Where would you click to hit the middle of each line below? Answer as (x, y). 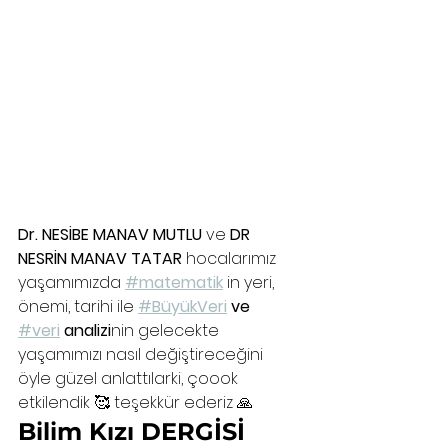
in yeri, (250, 283)
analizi (85, 331)
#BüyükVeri (182, 307)
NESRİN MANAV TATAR (102, 259)
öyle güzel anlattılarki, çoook (130, 379)
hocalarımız (233, 259)
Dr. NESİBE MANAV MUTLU (110, 235)
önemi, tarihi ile (78, 307)
